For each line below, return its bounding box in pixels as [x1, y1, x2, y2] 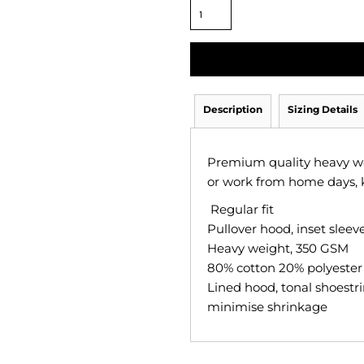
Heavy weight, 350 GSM [207, 240, 349, 256]
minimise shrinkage [207, 299, 327, 314]
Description [203, 103, 262, 115]
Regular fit [207, 201, 274, 217]
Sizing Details [288, 103, 357, 115]
